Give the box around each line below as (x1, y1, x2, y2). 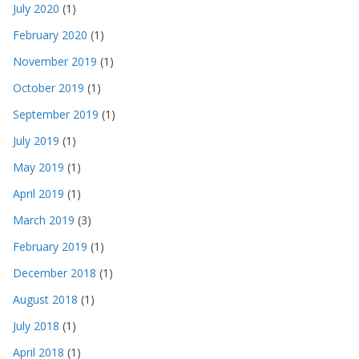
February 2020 (13, 26, 87, 42)
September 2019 (13, 106, 99, 122)
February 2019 (13, 238, 87, 254)
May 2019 (13, 159, 64, 175)
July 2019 (13, 132, 59, 148)
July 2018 (13, 317, 59, 333)
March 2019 (13, 212, 75, 228)
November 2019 (13, 53, 97, 69)
